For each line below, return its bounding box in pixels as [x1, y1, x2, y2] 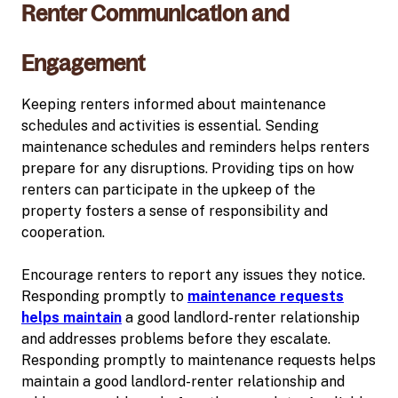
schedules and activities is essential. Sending [21, 116, 319, 134]
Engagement [21, 51, 145, 76]
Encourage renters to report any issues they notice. [21, 266, 365, 283]
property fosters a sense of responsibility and [21, 202, 328, 219]
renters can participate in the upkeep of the [21, 180, 315, 198]
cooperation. [21, 223, 105, 241]
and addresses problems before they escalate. [21, 330, 330, 347]
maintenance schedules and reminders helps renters [21, 138, 370, 155]
